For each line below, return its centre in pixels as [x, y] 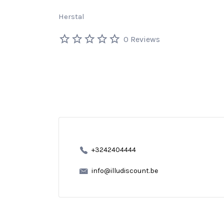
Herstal [71, 16]
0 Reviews [142, 39]
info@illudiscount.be [124, 171]
